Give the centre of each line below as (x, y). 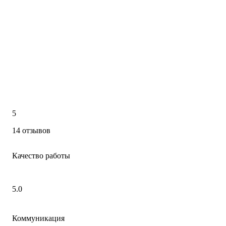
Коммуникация (38, 218)
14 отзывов (31, 131)
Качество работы (41, 156)
